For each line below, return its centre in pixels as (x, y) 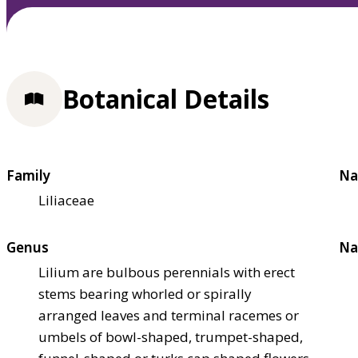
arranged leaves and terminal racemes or (169, 315)
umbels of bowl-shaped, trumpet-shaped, (171, 336)
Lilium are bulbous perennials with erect (167, 272)
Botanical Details (166, 99)
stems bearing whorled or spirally (145, 293)
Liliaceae (66, 200)
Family (28, 175)
